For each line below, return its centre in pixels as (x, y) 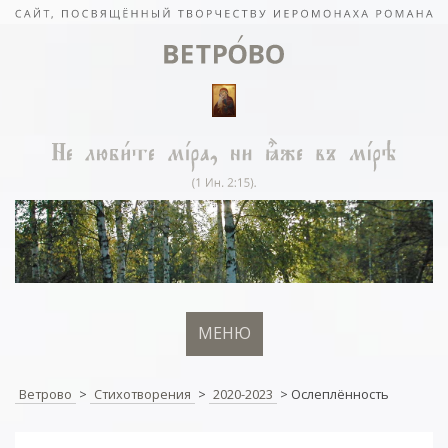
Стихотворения (142, 393)
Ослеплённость (340, 393)
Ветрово (45, 393)
